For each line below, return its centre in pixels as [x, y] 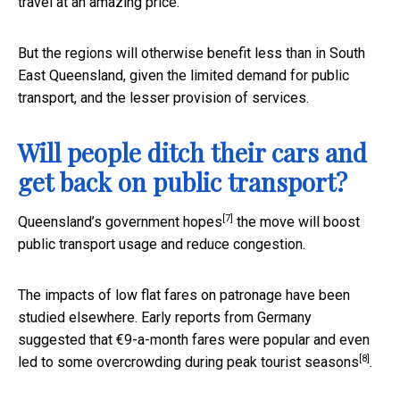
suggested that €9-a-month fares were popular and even [194, 339]
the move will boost [296, 221]
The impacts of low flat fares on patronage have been [184, 295]
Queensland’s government [100, 221]
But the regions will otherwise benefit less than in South [192, 53]
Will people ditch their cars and [192, 152]
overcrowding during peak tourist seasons [228, 362]
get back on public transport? [183, 181]
